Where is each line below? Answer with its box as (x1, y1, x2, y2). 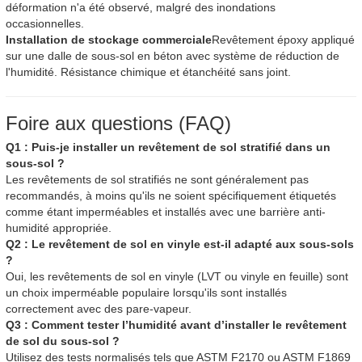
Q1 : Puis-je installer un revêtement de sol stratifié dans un (6, 141, 330, 154)
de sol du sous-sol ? (6, 335, 120, 348)
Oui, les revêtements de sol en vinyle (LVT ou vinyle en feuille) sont (6, 270, 348, 284)
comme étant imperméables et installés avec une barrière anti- (6, 205, 326, 219)
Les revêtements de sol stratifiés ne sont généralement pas (6, 173, 309, 187)
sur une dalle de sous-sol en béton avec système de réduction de (6, 49, 339, 63)
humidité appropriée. (6, 221, 112, 235)
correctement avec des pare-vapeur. (6, 302, 192, 316)
